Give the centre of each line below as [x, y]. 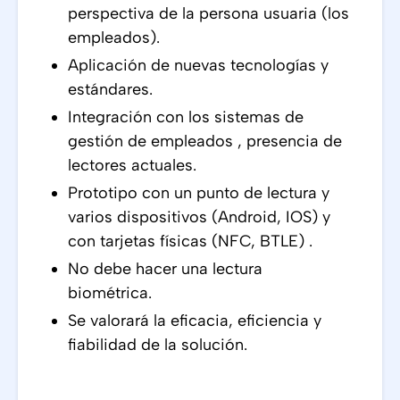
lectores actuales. [134, 165]
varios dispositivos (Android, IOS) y [199, 217]
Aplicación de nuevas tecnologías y [198, 65]
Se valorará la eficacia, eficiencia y [195, 321]
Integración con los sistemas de [186, 117]
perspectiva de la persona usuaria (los [208, 13]
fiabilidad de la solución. [158, 345]
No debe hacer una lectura [165, 269]
